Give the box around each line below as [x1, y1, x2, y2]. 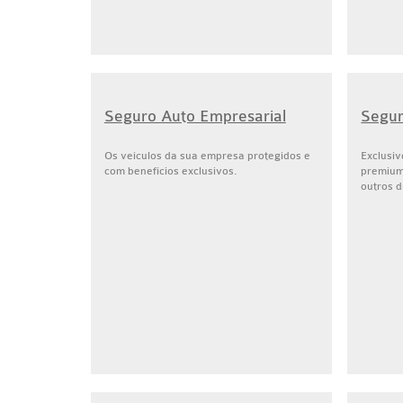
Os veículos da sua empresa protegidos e [103, 149, 310, 162]
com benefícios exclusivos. [103, 165, 237, 177]
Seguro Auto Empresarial [103, 107, 286, 126]
